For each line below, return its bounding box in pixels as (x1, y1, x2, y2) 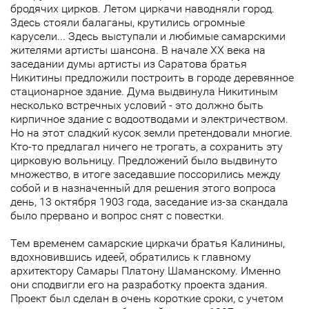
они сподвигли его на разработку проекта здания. (10, 278, 268, 292)
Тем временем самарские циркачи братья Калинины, (10, 237, 285, 250)
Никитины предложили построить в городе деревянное (10, 71, 294, 85)
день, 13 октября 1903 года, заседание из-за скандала (10, 195, 288, 209)
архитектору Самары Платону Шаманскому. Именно (10, 264, 281, 278)
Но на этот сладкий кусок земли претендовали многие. (10, 126, 292, 140)
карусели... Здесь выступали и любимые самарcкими (10, 30, 286, 43)
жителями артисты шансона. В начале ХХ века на (10, 43, 266, 57)
